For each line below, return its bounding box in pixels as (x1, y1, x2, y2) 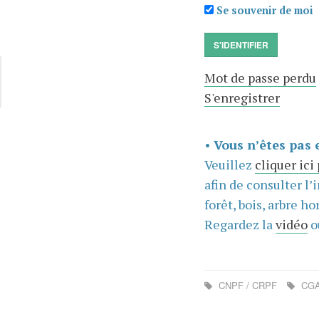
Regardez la (204, 216, 276, 233)
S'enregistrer (204, 89, 280, 106)
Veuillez (204, 156, 255, 173)
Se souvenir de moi (213, 4, 313, 17)
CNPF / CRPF (215, 278, 280, 292)
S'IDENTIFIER (213, 38, 268, 51)
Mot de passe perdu (204, 69, 316, 86)
